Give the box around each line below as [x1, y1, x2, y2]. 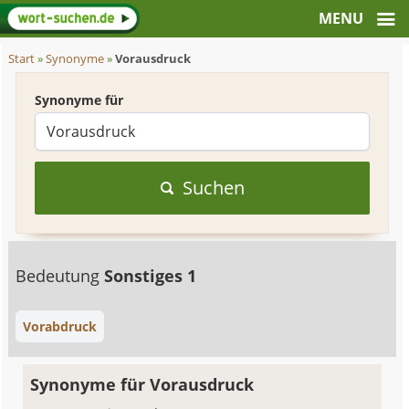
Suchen [182, 175, 245, 200]
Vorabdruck [23, 318, 98, 335]
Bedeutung [16, 265, 105, 287]
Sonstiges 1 [104, 265, 197, 287]
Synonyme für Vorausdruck [30, 373, 255, 395]
